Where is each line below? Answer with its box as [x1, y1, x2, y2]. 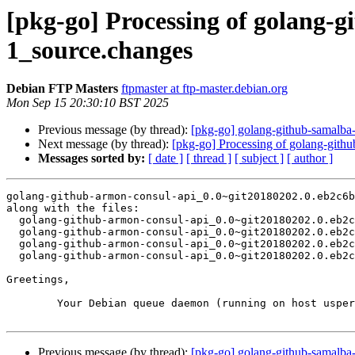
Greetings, [6, 273, 70, 286]
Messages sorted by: [38, 151, 145, 166]
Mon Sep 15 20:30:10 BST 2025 [6, 96, 169, 110]
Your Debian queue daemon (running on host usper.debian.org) [6, 297, 57, 310]
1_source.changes [6, 36, 193, 64]
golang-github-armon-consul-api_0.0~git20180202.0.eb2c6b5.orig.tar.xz [6, 226, 19, 239]
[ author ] [287, 151, 333, 166]
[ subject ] [235, 151, 284, 166]
